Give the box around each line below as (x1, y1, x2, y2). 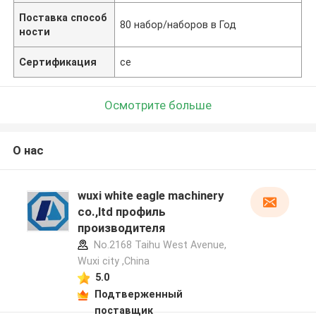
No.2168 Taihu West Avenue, (90, 239, 226, 251)
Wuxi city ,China (77, 255, 150, 267)
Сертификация (19, 56, 97, 68)
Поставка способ (19, 11, 108, 23)
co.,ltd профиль (77, 205, 166, 219)
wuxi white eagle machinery (77, 188, 224, 203)
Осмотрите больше (104, 97, 212, 112)
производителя (77, 221, 165, 236)
